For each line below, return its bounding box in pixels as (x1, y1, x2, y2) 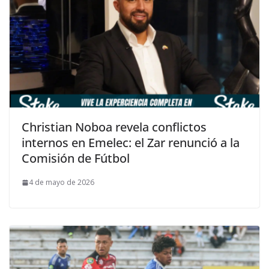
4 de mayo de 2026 (29, 177, 94, 188)
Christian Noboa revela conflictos (22, 119, 207, 136)
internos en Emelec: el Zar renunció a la (22, 134, 240, 151)
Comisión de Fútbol (22, 150, 130, 167)
